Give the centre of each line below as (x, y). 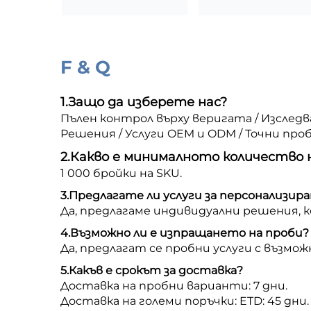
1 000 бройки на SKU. (121, 173)
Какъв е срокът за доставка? (156, 270)
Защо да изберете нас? (148, 102)
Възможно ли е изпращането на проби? (190, 233)
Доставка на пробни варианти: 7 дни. (174, 285)
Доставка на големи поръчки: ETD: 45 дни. (185, 301)
